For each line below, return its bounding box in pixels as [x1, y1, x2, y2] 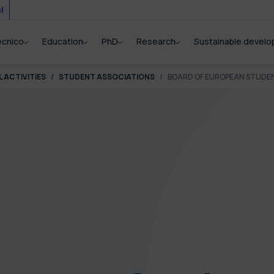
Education [42, 35, 84, 47]
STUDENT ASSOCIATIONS [58, 72, 155, 83]
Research [136, 35, 176, 47]
